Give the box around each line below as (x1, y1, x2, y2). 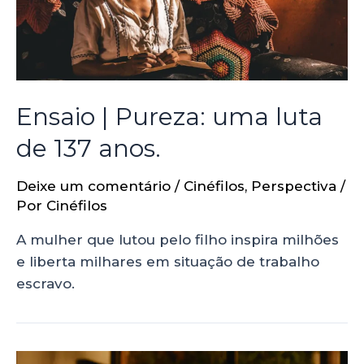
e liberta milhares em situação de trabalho (16, 253, 319, 271)
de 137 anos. (16, 133, 161, 164)
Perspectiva (251, 178, 336, 195)
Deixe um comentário (16, 178, 171, 195)
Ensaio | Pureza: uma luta (16, 102, 323, 132)
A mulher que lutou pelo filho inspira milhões (16, 232, 339, 249)
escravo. (16, 275, 75, 292)
